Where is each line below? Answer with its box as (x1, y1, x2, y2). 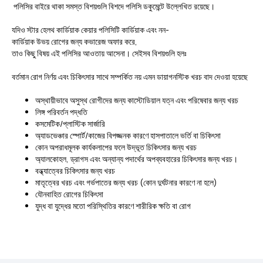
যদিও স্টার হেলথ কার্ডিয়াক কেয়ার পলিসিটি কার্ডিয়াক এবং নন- (12, 24, 169, 36)
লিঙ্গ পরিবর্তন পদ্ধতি (35, 106, 91, 118)
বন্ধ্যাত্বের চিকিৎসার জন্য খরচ (35, 165, 119, 177)
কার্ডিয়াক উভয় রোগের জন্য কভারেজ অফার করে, (12, 36, 137, 48)
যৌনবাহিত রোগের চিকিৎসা (35, 188, 107, 200)
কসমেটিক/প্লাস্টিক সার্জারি (35, 118, 109, 130)
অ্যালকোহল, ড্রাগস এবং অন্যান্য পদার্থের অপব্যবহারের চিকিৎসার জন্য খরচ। (35, 153, 241, 165)
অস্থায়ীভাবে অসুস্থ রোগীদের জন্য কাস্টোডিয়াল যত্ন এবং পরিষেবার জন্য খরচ (35, 95, 242, 106)
